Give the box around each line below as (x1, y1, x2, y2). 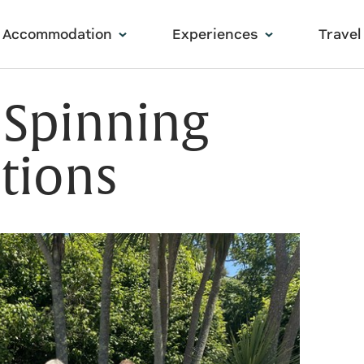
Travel (318, 26, 361, 42)
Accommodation (2, 26, 112, 42)
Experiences (172, 26, 258, 42)
